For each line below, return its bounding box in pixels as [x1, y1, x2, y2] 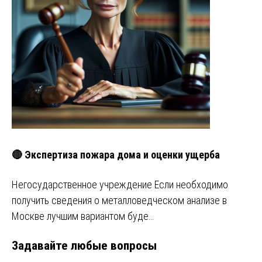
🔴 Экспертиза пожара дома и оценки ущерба [12, 148, 220, 161]
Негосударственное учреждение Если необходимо [12, 178, 228, 191]
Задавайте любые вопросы [12, 237, 157, 253]
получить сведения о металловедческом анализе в [12, 194, 227, 206]
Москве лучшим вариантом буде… [12, 209, 154, 222]
